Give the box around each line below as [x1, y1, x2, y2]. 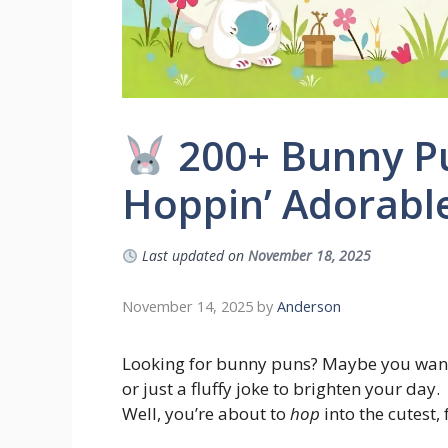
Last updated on [141, 246, 244, 266]
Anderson [277, 297, 341, 317]
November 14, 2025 [122, 297, 253, 317]
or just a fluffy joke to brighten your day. [122, 377, 440, 401]
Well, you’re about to [122, 402, 290, 426]
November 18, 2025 [247, 246, 371, 266]
